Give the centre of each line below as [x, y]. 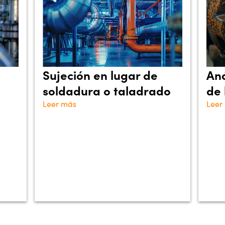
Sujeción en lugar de [100, 75]
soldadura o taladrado [107, 90]
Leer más [60, 104]
